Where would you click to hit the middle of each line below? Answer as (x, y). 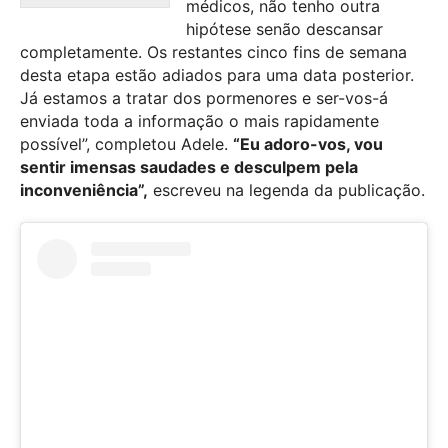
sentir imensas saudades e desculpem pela (189, 167)
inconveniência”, (84, 190)
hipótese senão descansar (284, 29)
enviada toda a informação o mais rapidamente (199, 121)
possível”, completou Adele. (126, 144)
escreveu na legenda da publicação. (286, 190)
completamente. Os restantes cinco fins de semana (213, 52)
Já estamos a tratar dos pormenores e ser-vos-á (204, 98)
